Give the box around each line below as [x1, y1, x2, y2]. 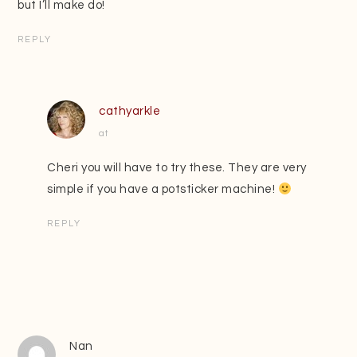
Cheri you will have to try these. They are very [47, 162, 307, 175]
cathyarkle [99, 105, 161, 118]
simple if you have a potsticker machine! [47, 183, 278, 196]
